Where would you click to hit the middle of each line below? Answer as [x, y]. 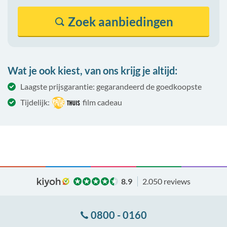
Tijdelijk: [35, 102]
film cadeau [103, 102]
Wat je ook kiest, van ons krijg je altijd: [92, 70]
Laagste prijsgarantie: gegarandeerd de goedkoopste [111, 86]
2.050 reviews [166, 181]
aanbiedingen [135, 22]
